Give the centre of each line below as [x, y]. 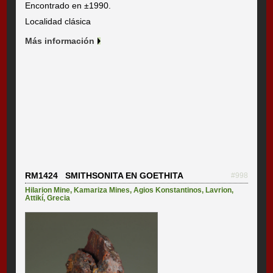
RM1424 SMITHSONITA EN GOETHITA [105, 175]
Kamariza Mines [102, 190]
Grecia [59, 198]
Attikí [34, 198]
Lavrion [219, 190]
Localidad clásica [58, 21]
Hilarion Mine [48, 190]
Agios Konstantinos [168, 190]
